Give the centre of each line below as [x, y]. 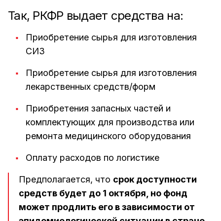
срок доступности [155, 179]
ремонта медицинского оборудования [108, 136]
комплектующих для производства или [110, 122]
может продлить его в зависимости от [107, 207]
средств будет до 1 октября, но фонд [103, 193]
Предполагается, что [66, 179]
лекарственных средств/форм [91, 86]
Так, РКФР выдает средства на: [96, 15]
